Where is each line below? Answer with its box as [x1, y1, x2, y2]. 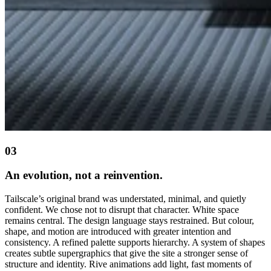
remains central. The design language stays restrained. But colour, [5, 215, 254, 226]
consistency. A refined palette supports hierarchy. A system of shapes [5, 237, 265, 248]
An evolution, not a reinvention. [5, 169, 163, 182]
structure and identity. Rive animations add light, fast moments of [5, 259, 252, 270]
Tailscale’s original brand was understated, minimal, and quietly [5, 194, 246, 204]
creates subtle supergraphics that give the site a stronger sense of [5, 248, 248, 259]
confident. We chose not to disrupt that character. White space [5, 204, 239, 215]
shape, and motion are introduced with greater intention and [5, 226, 231, 237]
